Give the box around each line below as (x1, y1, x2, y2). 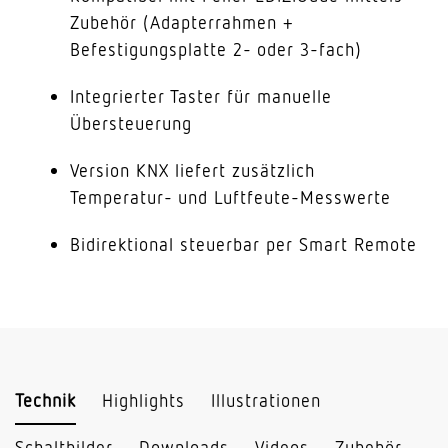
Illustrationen (211, 389, 321, 411)
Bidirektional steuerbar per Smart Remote (70, 233, 417, 255)
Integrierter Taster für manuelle (70, 85, 332, 107)
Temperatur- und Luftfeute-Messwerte (70, 186, 391, 208)
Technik (15, 389, 76, 411)
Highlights (102, 389, 185, 411)
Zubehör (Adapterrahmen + (70, 11, 294, 33)
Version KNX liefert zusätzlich (70, 159, 315, 181)
